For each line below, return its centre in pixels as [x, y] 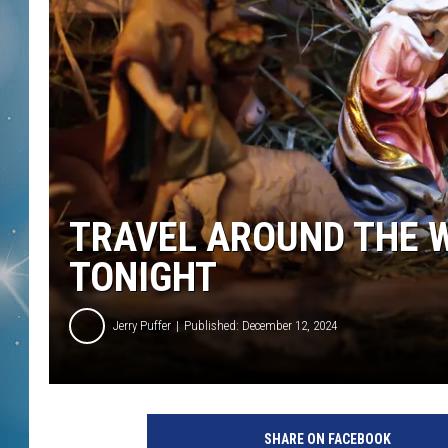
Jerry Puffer [142, 326]
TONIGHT [143, 277]
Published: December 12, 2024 [260, 326]
